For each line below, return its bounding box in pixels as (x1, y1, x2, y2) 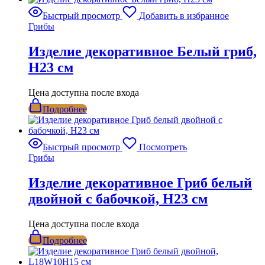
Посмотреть (139, 141, 187, 152)
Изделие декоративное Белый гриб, (28, 43, 257, 59)
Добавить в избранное (139, 10, 229, 21)
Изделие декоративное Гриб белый (28, 174, 252, 190)
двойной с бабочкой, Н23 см (28, 190, 208, 206)
